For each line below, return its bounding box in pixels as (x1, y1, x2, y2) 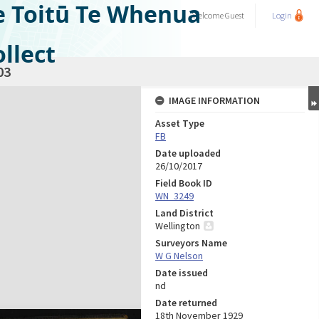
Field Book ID (155, 177, 212, 189)
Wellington (155, 219, 200, 232)
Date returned (155, 296, 217, 309)
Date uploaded (155, 147, 221, 159)
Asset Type (155, 117, 204, 130)
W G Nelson (155, 249, 203, 262)
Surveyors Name (155, 236, 227, 249)
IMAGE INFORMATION (169, 94, 260, 107)
